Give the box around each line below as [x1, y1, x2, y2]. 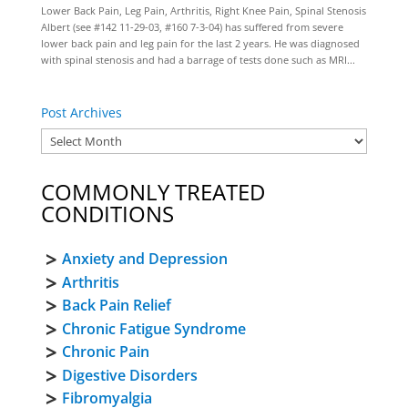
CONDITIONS [40, 199, 174, 229]
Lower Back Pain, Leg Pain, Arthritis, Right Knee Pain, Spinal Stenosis [40, 4, 366, 17]
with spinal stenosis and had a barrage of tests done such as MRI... [40, 53, 355, 66]
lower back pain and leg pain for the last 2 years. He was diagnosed [40, 36, 360, 50]
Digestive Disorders [61, 364, 198, 385]
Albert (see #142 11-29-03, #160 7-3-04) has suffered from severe [40, 20, 343, 34]
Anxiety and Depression [61, 249, 228, 269]
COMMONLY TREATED [40, 177, 265, 207]
